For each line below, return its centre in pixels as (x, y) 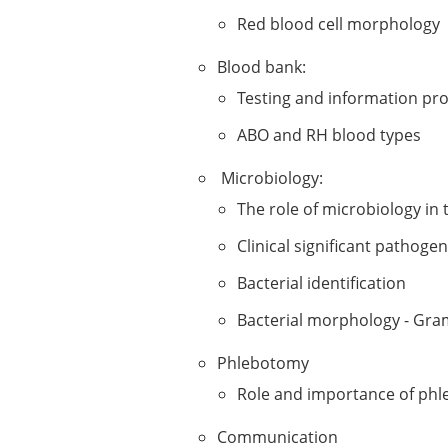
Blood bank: (263, 67)
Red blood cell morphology (338, 24)
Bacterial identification (321, 283)
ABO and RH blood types (329, 135)
